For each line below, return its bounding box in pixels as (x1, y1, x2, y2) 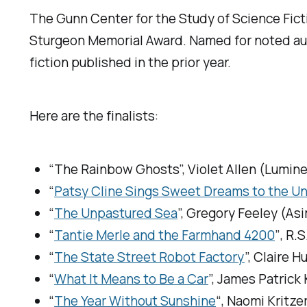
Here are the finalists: (29, 107, 159, 125)
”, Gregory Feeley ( (177, 204, 286, 223)
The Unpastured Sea (54, 204, 178, 223)
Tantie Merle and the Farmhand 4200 (54, 226, 275, 245)
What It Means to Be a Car (54, 270, 209, 288)
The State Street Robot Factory (54, 248, 245, 267)
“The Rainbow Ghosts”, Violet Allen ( (49, 160, 265, 179)
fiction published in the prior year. (29, 53, 232, 72)
